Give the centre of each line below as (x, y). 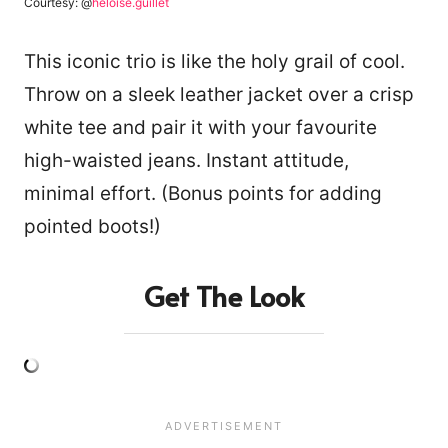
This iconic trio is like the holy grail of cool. (214, 61)
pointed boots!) (92, 226)
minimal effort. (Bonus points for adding (203, 193)
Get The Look (224, 295)
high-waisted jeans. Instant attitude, (186, 160)
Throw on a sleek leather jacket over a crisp (219, 94)
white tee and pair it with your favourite (200, 127)
